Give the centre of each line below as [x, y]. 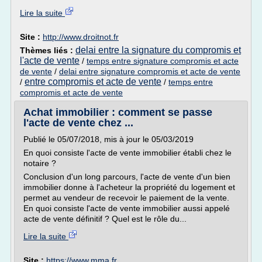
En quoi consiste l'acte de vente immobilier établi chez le [127, 153]
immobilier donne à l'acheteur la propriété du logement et [129, 187]
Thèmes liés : [48, 50]
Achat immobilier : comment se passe [118, 112]
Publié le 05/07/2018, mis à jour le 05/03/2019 [108, 139]
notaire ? [40, 163]
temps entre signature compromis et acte [163, 61]
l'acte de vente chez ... [78, 123]
